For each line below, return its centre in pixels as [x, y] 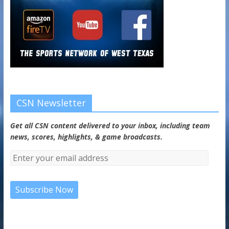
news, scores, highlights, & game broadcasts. [86, 136]
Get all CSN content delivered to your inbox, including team [110, 125]
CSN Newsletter [51, 102]
